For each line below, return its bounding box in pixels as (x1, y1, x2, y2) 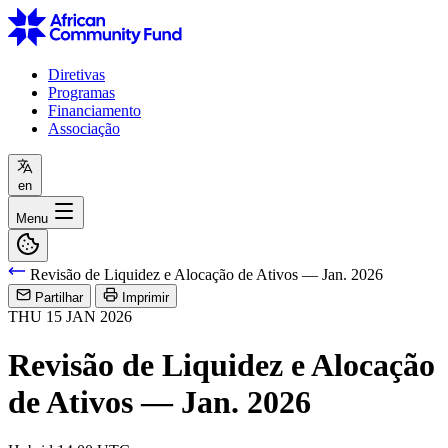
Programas (48, 83, 115, 101)
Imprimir (122, 289, 169, 305)
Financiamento (48, 101, 141, 119)
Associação (48, 119, 120, 137)
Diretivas (48, 65, 105, 83)
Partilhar (35, 289, 83, 305)
